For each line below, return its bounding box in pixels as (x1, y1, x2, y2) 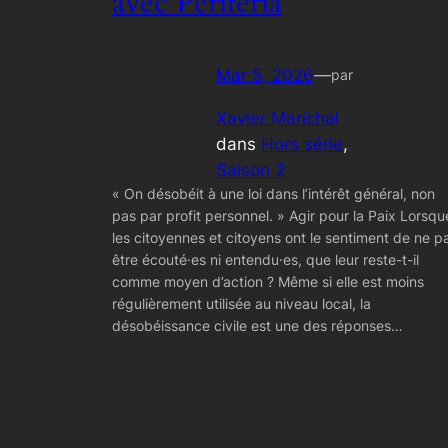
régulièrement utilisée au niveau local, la (112, 295, 371, 313)
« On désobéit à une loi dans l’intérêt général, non (112, 185, 435, 203)
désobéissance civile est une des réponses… (112, 317, 403, 335)
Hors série (261, 134, 343, 155)
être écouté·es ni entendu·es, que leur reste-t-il (112, 251, 419, 269)
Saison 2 (216, 160, 285, 181)
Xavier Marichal (216, 108, 339, 129)
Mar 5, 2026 (216, 65, 314, 86)
